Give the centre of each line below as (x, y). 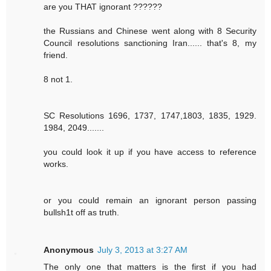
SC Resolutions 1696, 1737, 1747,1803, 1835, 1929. (150, 116)
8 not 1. (58, 80)
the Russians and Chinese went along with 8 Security (150, 31)
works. (56, 164)
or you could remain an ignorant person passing (150, 201)
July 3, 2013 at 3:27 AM (143, 250)
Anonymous (69, 250)
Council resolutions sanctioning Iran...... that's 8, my (150, 43)
